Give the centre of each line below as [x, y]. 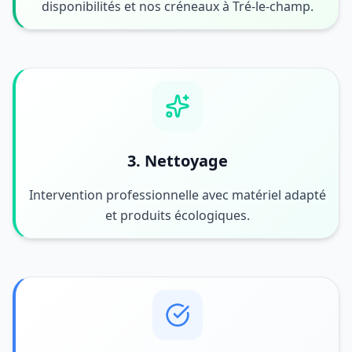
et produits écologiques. [177, 215]
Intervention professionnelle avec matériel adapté [177, 195]
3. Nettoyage [177, 161]
